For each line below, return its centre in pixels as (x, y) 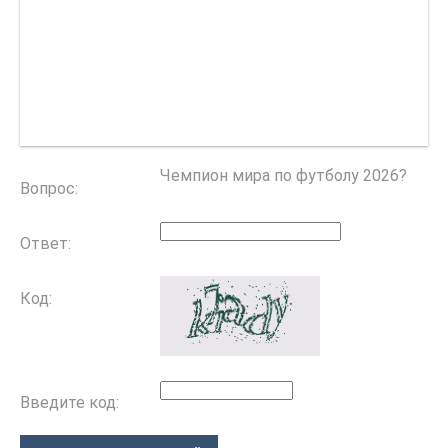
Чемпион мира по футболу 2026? (283, 176)
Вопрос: (49, 189)
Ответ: (45, 244)
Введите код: (69, 403)
